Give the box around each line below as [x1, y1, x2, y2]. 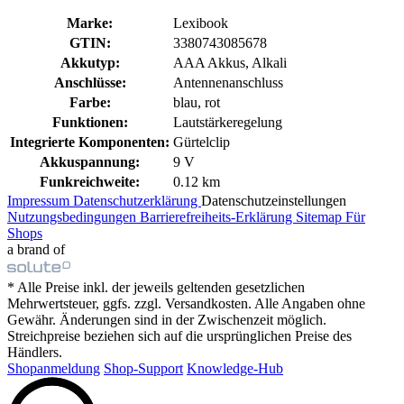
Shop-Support [104, 360, 183, 376]
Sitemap [296, 208, 345, 225]
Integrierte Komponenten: [10, 133, 170, 150]
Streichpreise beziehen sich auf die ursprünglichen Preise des [7, 327, 352, 344]
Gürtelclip [173, 133, 230, 150]
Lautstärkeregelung [173, 114, 282, 130]
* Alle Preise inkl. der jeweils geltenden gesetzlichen [7, 279, 305, 295]
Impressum [7, 192, 73, 208]
